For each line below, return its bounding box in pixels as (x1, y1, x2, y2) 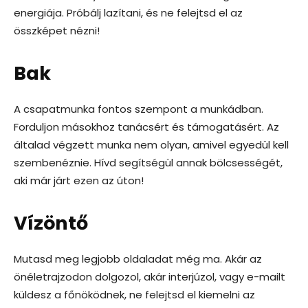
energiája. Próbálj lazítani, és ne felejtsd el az (14, 5, 243, 20)
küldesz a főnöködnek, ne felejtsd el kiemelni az (14, 287, 255, 302)
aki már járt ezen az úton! (14, 173, 144, 188)
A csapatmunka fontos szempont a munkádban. (14, 102, 263, 116)
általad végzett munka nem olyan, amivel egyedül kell (14, 137, 289, 152)
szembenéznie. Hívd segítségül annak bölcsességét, (14, 155, 283, 170)
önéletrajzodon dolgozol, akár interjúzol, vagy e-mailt (14, 269, 285, 284)
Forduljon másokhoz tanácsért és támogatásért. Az (14, 120, 279, 134)
